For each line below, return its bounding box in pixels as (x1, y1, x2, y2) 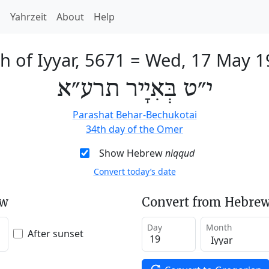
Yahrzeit (10, 10, 47, 23)
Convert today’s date (93, 166, 176, 177)
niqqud (165, 147, 195, 160)
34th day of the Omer (86, 122, 183, 136)
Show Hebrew (98, 147, 165, 160)
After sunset (28, 226, 83, 240)
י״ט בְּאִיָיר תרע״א (56, 75, 213, 104)
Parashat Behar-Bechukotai (72, 108, 197, 121)
